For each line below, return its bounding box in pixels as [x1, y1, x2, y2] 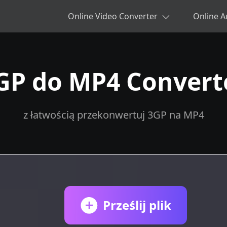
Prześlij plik [102, 196, 171, 213]
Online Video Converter [68, 11, 158, 22]
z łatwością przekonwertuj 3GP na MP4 [23, 108, 204, 122]
